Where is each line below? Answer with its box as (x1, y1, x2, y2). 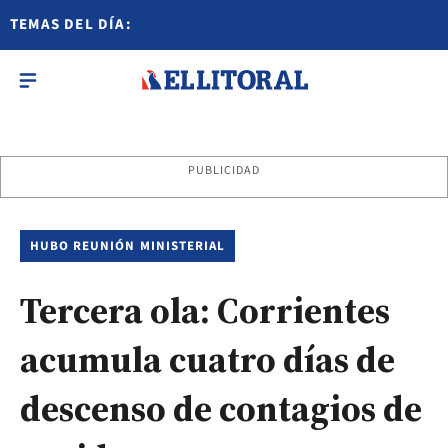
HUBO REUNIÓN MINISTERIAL (30, 237, 225, 255)
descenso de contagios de (20, 384, 422, 433)
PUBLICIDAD (187, 162, 261, 179)
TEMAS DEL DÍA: (10, 14, 132, 35)
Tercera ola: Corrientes (20, 286, 390, 335)
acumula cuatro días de (20, 335, 395, 384)
